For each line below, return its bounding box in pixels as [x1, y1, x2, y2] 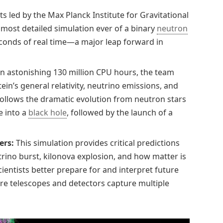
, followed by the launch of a [67, 107, 173, 118]
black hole [28, 107, 67, 118]
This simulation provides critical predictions [14, 137, 180, 148]
